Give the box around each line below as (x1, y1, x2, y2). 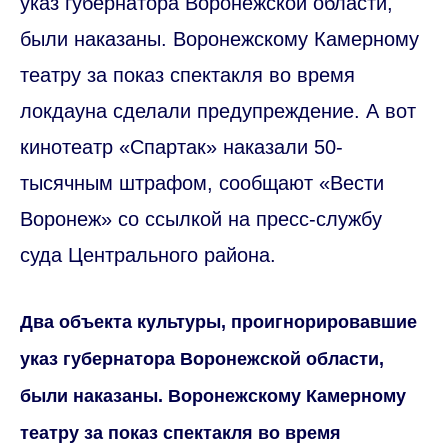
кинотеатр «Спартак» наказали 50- (20, 135, 343, 158)
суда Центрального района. (20, 243, 276, 266)
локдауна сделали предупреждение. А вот (20, 99, 416, 122)
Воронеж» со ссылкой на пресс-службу (20, 207, 382, 230)
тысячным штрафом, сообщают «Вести (20, 171, 384, 194)
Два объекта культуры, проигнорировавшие (20, 311, 417, 332)
